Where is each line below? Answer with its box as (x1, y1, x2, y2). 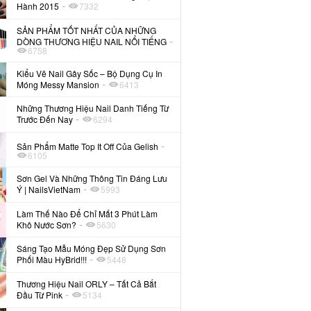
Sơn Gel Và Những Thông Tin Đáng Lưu (17, 172, 168, 185)
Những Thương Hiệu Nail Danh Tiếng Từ (17, 102, 169, 115)
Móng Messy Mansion (17, 78, 100, 90)
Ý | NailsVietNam (17, 183, 81, 196)
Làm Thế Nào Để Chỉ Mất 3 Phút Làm (17, 207, 158, 219)
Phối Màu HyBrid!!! (17, 253, 87, 266)
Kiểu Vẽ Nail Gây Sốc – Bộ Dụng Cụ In (17, 67, 163, 79)
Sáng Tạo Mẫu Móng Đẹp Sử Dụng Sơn (17, 242, 167, 255)
